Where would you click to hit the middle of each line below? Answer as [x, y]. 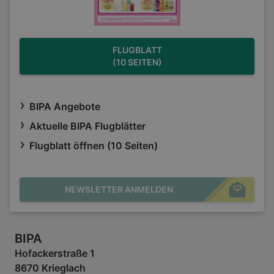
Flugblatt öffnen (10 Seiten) [94, 146]
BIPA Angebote [65, 107]
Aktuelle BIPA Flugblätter [87, 126]
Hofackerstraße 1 [55, 254]
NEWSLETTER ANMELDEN [119, 190]
